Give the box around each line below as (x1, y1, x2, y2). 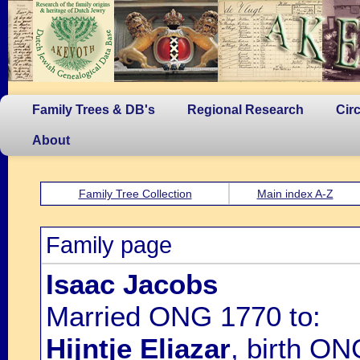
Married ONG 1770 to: (46, 301, 321, 332)
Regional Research (187, 103, 304, 117)
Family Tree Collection (78, 187, 192, 200)
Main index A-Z (256, 187, 333, 200)
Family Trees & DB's (32, 103, 155, 117)
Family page (46, 232, 172, 258)
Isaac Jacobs (46, 268, 218, 300)
